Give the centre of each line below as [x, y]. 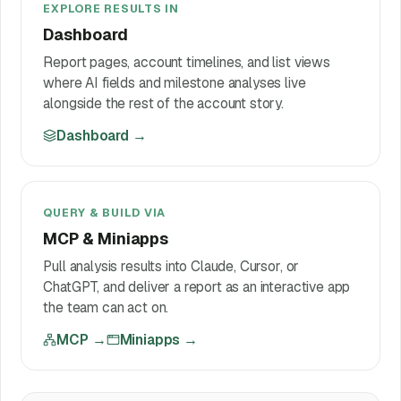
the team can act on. [106, 307]
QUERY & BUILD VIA [105, 212]
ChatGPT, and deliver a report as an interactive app [197, 286]
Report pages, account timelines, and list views [187, 62]
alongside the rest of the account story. [163, 103]
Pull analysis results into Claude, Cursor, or [171, 266]
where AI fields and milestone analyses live [175, 82]
